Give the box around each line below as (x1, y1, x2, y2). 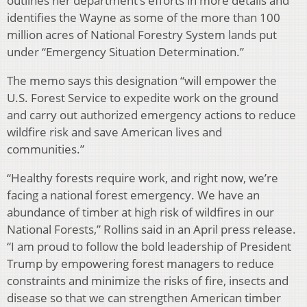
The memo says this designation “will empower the (7, 72, 277, 88)
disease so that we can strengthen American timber (7, 289, 281, 306)
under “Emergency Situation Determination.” (7, 43, 244, 60)
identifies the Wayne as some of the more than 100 (7, 9, 280, 25)
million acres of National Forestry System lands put (7, 26, 277, 42)
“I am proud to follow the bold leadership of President (7, 238, 291, 254)
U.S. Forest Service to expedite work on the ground (7, 89, 278, 106)
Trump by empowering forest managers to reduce (7, 255, 274, 271)
